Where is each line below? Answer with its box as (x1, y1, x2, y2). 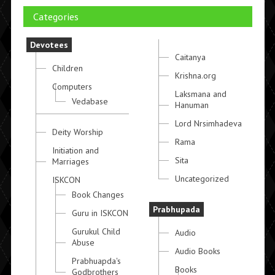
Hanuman (175, 99, 209, 111)
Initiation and (52, 145, 99, 157)
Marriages (52, 156, 89, 168)
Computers (52, 81, 92, 93)
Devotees (29, 39, 68, 51)
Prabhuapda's (71, 255, 121, 267)
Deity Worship (52, 126, 103, 138)
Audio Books (175, 246, 221, 257)
